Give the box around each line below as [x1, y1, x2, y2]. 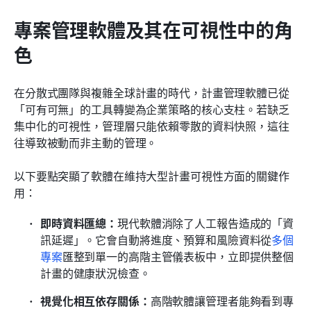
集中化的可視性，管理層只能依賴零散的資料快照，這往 [14, 117, 289, 134]
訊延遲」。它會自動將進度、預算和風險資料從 [40, 230, 272, 248]
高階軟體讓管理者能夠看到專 [150, 292, 294, 309]
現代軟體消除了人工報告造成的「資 [117, 214, 294, 231]
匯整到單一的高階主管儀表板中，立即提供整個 [62, 247, 294, 264]
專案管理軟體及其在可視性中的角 [14, 15, 293, 43]
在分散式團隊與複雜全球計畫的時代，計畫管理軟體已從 [14, 83, 289, 101]
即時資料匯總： [40, 214, 118, 231]
